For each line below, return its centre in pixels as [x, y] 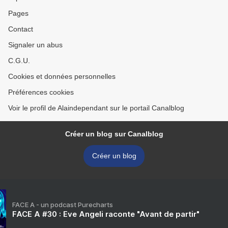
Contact [21, 29]
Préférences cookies [41, 92]
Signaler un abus [35, 45]
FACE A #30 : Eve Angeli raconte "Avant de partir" [106, 214]
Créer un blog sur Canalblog [114, 134]
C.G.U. [19, 61]
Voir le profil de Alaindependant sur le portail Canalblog [96, 108]
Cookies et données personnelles [62, 76]
